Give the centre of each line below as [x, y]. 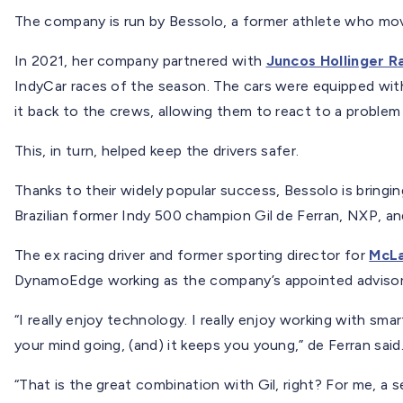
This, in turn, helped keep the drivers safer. [157, 150]
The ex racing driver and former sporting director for [190, 255]
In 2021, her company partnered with [140, 60]
